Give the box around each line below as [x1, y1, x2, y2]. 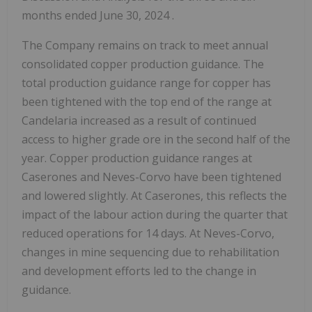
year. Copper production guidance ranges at [22, 150, 252, 166]
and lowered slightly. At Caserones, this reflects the [22, 188, 287, 204]
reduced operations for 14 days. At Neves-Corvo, [22, 226, 274, 242]
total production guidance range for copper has [22, 75, 271, 91]
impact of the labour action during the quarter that [22, 207, 288, 223]
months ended [22, 8, 100, 24]
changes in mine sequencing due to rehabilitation [22, 244, 279, 260]
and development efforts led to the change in [22, 263, 256, 279]
